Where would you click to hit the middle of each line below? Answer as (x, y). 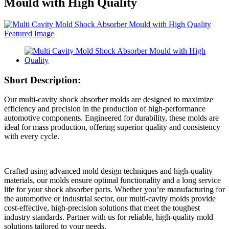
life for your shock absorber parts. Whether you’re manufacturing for (114, 190)
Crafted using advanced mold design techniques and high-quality (108, 171)
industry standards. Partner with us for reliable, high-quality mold (109, 217)
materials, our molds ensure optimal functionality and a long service (112, 180)
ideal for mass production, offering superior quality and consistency (112, 127)
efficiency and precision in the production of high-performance (105, 109)
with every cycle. (32, 136)
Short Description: (42, 80)
